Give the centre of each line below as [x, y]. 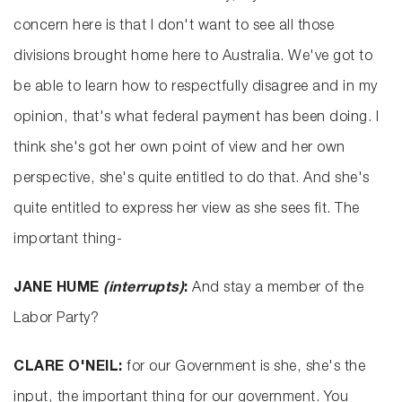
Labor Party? [56, 320]
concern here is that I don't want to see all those [174, 27]
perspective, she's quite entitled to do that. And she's [192, 180]
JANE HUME [58, 289]
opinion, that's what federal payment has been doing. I [196, 119]
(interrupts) [144, 289]
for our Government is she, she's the [246, 368]
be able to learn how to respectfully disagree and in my [196, 88]
